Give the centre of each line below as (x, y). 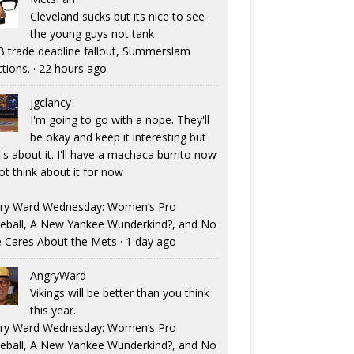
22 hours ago (72, 69)
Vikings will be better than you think (119, 293)
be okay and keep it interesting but (118, 137)
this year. (53, 311)
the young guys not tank (92, 34)
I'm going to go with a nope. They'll (119, 120)
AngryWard (58, 276)
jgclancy (50, 103)
